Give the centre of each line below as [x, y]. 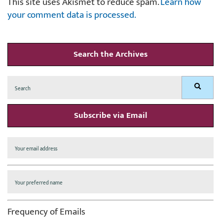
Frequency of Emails [46, 212]
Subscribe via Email [110, 115]
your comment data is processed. [72, 15]
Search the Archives [110, 54]
